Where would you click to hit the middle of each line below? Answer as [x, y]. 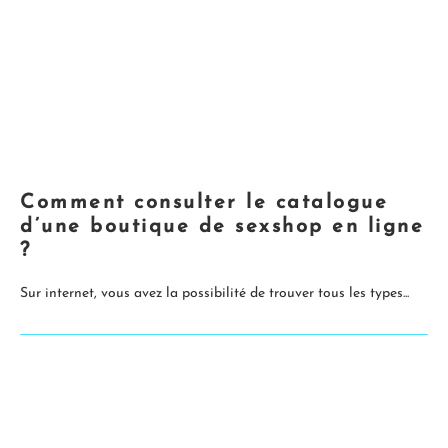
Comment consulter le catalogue [204, 203]
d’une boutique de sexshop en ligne [222, 227]
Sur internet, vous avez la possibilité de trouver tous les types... [214, 293]
